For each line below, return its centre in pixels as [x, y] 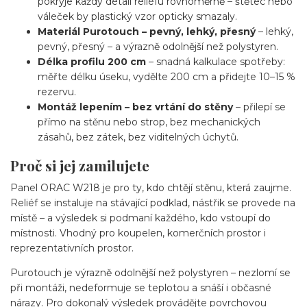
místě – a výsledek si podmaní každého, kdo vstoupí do [140, 218]
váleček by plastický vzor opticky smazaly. [137, 16]
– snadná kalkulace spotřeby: [216, 61]
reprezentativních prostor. [72, 248]
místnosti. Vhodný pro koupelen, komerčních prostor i [138, 233]
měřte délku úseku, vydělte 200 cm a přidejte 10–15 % [167, 76]
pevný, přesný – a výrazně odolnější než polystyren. [158, 46]
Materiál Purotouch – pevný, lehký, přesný [147, 31]
